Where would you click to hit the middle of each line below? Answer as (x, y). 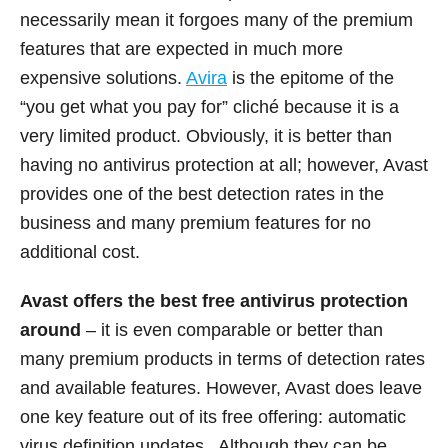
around (50, 330)
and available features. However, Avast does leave (221, 388)
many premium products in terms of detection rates (222, 359)
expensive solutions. (103, 78)
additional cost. (80, 252)
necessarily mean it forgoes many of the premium (216, 20)
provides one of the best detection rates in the (202, 194)
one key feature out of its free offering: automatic (213, 417)
